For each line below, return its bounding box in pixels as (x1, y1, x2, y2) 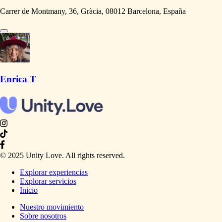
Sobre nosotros (20, 212, 66, 221)
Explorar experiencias (20, 168, 88, 177)
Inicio (20, 186, 38, 195)
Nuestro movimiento (20, 203, 84, 212)
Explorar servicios (20, 177, 76, 186)
